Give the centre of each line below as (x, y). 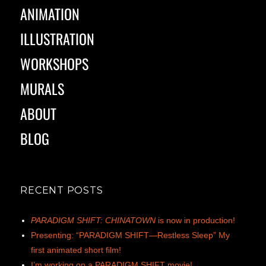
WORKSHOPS (55, 64)
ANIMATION (50, 14)
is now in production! (196, 221)
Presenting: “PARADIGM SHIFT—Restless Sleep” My (131, 235)
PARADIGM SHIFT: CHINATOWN (94, 221)
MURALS (42, 89)
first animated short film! (76, 250)
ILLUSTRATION (58, 39)
